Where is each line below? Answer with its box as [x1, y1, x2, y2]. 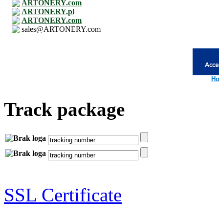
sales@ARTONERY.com [22, 25, 101, 34]
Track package [4, 98, 125, 120]
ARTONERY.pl [22, 7, 74, 16]
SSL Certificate [4, 184, 122, 205]
